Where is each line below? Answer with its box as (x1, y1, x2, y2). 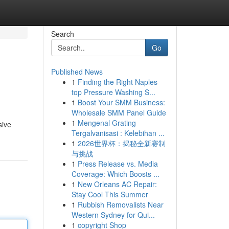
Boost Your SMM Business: (77, 97, 165, 107)
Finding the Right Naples (77, 77, 157, 87)
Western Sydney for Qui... (71, 210, 155, 220)
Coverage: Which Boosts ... (71, 169, 159, 179)
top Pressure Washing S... (71, 87, 155, 97)
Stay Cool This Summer (71, 189, 148, 199)
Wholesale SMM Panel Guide (71, 107, 166, 118)
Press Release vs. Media (77, 158, 158, 169)
